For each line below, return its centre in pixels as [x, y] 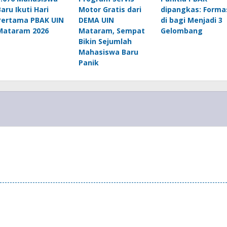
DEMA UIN [96, 20]
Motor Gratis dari [110, 9]
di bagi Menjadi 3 [191, 20]
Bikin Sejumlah [105, 41]
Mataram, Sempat [111, 30]
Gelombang [181, 30]
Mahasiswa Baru [108, 52]
